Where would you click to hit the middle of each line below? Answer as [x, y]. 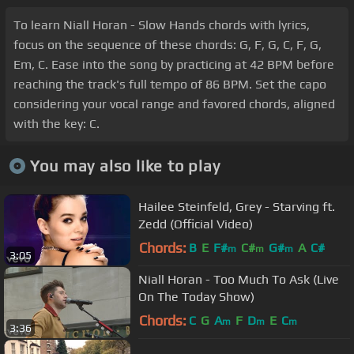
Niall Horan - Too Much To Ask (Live [239, 279]
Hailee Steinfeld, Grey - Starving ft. [237, 206]
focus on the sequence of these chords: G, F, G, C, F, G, [168, 45]
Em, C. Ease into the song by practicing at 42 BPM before [174, 65]
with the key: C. [56, 124]
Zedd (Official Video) [196, 224]
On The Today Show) [196, 296]
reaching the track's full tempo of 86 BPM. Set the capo [170, 85]
